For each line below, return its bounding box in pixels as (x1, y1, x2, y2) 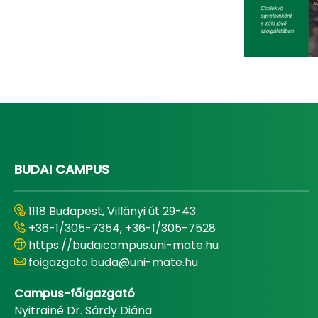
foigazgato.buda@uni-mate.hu (28, 253, 198, 270)
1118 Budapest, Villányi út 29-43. (28, 202, 198, 219)
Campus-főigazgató (14, 285, 135, 302)
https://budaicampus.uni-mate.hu (28, 236, 219, 253)
